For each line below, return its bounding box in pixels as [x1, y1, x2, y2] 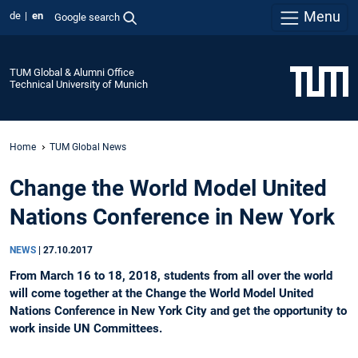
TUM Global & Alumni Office [10, 66, 134, 78]
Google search [54, 10, 120, 23]
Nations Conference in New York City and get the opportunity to [10, 304, 347, 319]
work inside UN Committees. [10, 321, 162, 336]
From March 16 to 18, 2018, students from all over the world [10, 268, 332, 284]
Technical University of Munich [10, 78, 148, 90]
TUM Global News [50, 141, 126, 153]
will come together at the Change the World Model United [10, 286, 313, 301]
